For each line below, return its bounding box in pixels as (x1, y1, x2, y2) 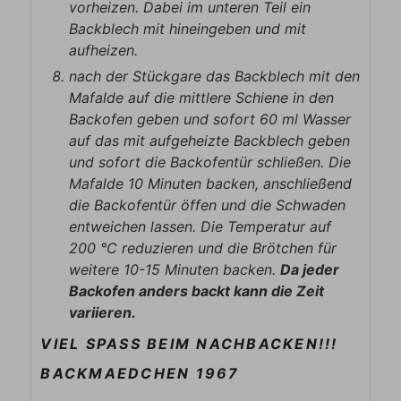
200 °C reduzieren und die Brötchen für (69, 239, 337, 258)
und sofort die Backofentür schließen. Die (69, 153, 352, 172)
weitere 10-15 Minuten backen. (69, 260, 281, 279)
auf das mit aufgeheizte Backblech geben (69, 132, 351, 150)
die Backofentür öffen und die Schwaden (69, 196, 346, 215)
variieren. (69, 303, 137, 322)
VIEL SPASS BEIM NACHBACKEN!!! (40, 335, 332, 354)
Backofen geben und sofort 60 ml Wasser (69, 110, 352, 129)
